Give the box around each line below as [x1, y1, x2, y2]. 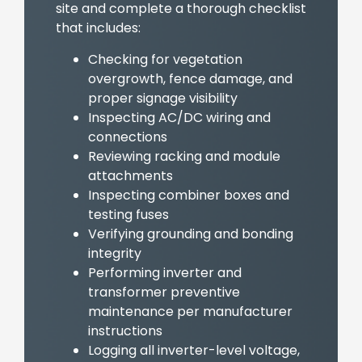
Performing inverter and [87, 263, 242, 282]
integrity [87, 243, 141, 263]
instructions [87, 321, 162, 340]
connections [87, 127, 167, 146]
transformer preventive [87, 282, 240, 301]
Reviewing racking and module [87, 146, 280, 166]
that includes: [55, 19, 141, 38]
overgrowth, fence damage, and [87, 69, 293, 88]
